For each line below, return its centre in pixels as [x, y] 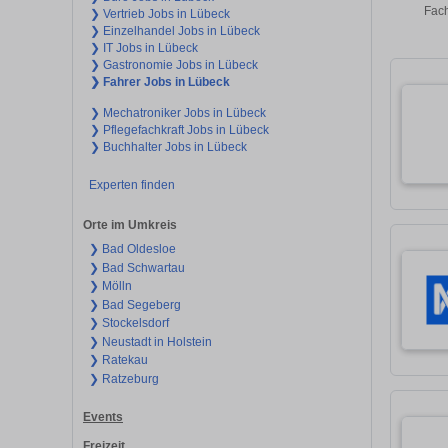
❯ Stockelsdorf [128, 323]
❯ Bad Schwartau [136, 267]
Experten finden [131, 184]
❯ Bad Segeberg [134, 304]
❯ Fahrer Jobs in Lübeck [160, 81]
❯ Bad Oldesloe [132, 249]
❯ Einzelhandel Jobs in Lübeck [175, 30]
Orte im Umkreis [130, 225]
